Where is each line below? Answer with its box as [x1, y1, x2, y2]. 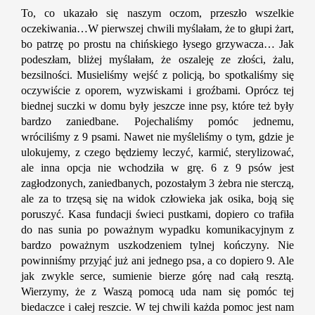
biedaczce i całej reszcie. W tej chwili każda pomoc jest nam [21, 301, 294, 314]
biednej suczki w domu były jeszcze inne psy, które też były [21, 100, 294, 112]
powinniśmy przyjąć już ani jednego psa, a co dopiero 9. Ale [21, 255, 294, 267]
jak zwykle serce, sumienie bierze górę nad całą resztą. [21, 270, 294, 283]
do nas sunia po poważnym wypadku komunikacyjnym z [21, 224, 294, 236]
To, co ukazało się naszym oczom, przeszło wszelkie [21, 7, 294, 20]
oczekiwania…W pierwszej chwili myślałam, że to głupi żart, [21, 22, 294, 35]
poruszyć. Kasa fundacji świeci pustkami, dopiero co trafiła [21, 208, 294, 221]
